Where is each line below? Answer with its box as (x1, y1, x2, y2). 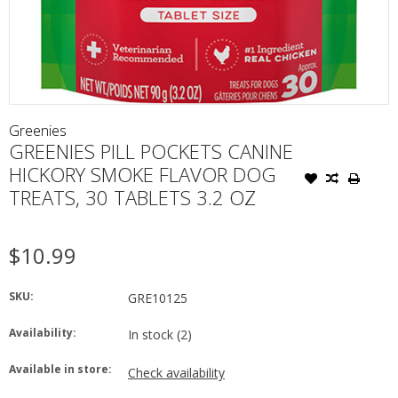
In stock (128, 325, 177, 343)
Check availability (128, 363, 225, 381)
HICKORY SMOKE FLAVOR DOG (9, 160, 276, 187)
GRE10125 (128, 289, 187, 306)
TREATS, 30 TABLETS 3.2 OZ (9, 183, 256, 211)
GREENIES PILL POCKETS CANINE (9, 137, 293, 164)
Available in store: (9, 361, 112, 377)
